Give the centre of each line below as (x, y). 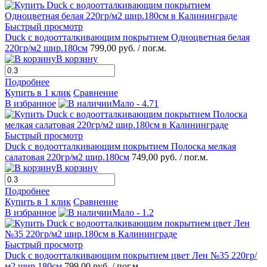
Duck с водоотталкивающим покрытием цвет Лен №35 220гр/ (131, 256)
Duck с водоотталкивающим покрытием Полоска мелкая (120, 147)
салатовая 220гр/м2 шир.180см (67, 157)
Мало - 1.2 (133, 213)
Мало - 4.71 (135, 104)
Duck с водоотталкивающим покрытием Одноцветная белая (127, 38)
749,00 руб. (156, 157)
